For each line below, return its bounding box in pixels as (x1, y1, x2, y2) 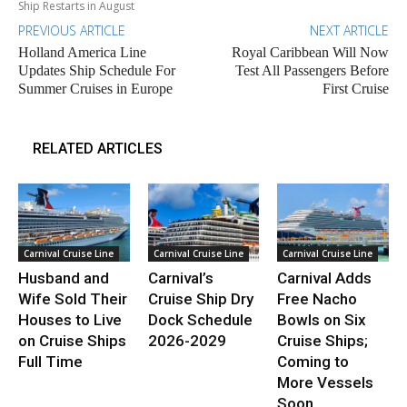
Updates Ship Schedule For (18, 62, 175, 78)
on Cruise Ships (18, 331, 126, 350)
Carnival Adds (277, 268, 372, 287)
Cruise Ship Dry (147, 289, 253, 308)
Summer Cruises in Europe (18, 80, 173, 96)
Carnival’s (147, 268, 213, 287)
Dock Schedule (147, 310, 253, 329)
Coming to (277, 352, 350, 371)
